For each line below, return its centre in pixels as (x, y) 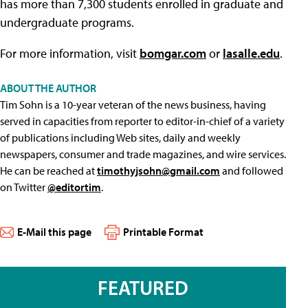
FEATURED (143, 288)
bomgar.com (173, 53)
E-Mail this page (54, 232)
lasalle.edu (251, 53)
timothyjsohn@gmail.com (158, 170)
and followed (252, 170)
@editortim (74, 187)
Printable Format (163, 232)
